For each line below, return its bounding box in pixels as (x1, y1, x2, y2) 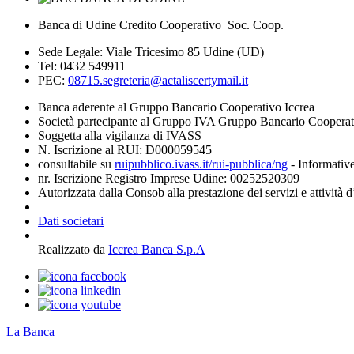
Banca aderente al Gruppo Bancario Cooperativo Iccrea (38, 100, 314, 114)
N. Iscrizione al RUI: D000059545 (38, 143, 212, 156)
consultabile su (38, 157, 115, 171)
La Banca (6, 325, 55, 338)
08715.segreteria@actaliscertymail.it (68, 73, 248, 87)
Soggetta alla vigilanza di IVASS (38, 129, 205, 142)
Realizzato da (38, 243, 108, 256)
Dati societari (38, 214, 104, 228)
